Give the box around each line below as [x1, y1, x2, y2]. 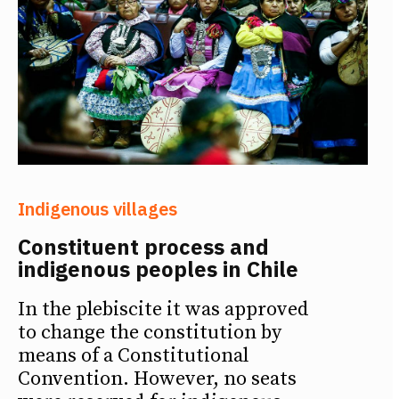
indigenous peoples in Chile [18, 254, 298, 283]
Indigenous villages [18, 196, 177, 221]
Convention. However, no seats [18, 366, 297, 391]
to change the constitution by [18, 320, 281, 345]
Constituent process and [18, 232, 269, 261]
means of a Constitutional [18, 343, 248, 368]
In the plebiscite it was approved [18, 297, 309, 322]
